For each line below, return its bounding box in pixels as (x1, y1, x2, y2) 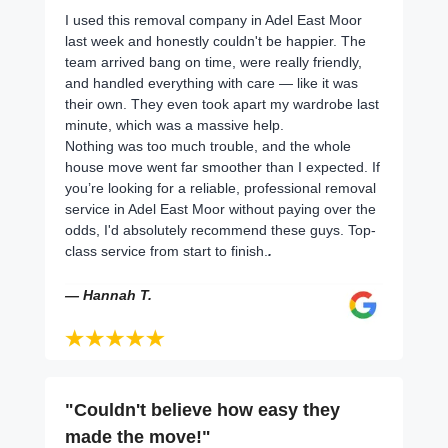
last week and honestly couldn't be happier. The (65, 32, 366, 49)
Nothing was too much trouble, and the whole (65, 137, 351, 154)
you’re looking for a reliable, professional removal (65, 179, 376, 196)
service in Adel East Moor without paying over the (65, 200, 376, 217)
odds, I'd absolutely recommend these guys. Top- (65, 221, 376, 238)
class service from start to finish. (65, 242, 268, 259)
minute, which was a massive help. (65, 116, 284, 133)
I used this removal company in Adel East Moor (65, 11, 362, 28)
